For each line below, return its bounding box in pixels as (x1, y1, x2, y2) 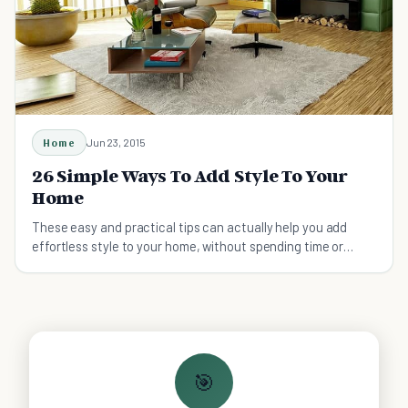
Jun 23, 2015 (86, 136, 146, 149)
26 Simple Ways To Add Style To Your (32, 165, 349, 188)
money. (32, 257, 72, 274)
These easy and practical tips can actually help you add (32, 219, 348, 236)
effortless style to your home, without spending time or (32, 238, 344, 255)
